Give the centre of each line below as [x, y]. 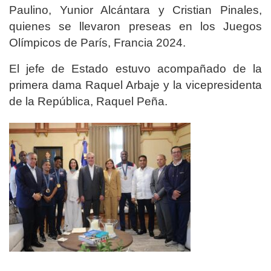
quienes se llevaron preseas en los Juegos [135, 26]
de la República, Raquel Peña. [88, 101]
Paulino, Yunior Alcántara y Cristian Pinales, [135, 10]
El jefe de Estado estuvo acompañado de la [135, 68]
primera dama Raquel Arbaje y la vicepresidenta [135, 85]
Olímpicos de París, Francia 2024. [97, 42]
